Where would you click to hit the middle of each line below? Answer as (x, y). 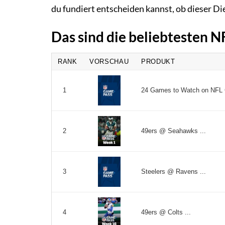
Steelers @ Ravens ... (174, 171)
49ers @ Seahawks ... (174, 131)
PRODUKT (158, 61)
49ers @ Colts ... (166, 212)
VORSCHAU (109, 61)
